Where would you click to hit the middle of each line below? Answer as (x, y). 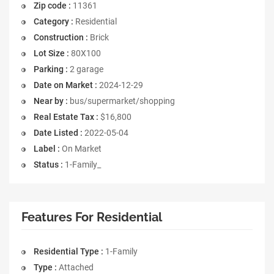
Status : (48, 164)
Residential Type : (68, 251)
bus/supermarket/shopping (121, 101)
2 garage (86, 69)
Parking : (51, 69)
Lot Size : (51, 53)
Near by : (51, 101)
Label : (47, 148)
